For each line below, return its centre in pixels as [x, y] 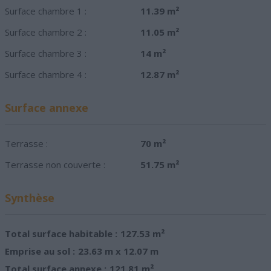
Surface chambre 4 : [46, 75]
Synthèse [30, 198]
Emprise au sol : [40, 251]
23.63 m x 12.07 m [118, 251]
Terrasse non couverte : [55, 165]
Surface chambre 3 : [46, 54]
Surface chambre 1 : [46, 11]
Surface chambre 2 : [46, 32]
